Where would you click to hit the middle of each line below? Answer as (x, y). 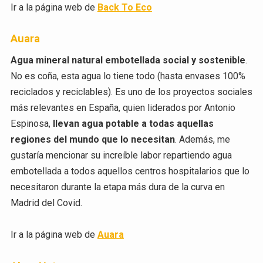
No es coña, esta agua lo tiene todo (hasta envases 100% (128, 76)
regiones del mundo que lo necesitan (92, 140)
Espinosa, (31, 124)
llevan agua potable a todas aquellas (133, 124)
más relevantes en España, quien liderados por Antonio (123, 108)
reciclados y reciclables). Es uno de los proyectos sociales (131, 92)
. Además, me (202, 140)
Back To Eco (124, 7)
